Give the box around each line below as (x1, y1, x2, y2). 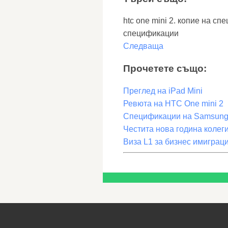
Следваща (123, 42, 163, 51)
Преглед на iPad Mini (123, 86, 203, 95)
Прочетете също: (123, 63, 207, 74)
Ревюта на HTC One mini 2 (123, 99, 223, 108)
